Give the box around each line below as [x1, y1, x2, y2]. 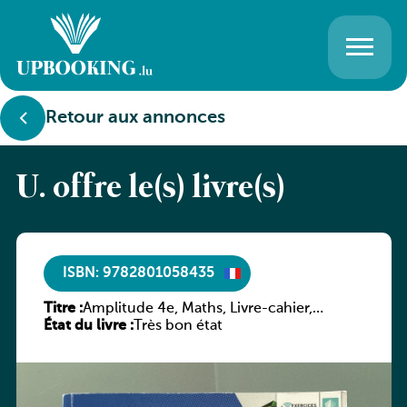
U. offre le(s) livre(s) [15, 168, 285, 210]
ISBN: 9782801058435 [62, 265, 214, 281]
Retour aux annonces [45, 109, 225, 127]
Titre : [43, 302, 83, 316]
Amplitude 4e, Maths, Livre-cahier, [82, 302, 313, 316]
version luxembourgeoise [82, 319, 254, 333]
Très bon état [133, 319, 223, 333]
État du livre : [43, 319, 134, 333]
